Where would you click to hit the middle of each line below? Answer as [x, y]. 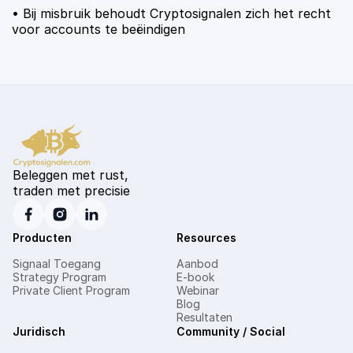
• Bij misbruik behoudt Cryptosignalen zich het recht [171, 13]
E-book [195, 277]
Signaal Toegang [57, 263]
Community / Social [231, 331]
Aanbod [197, 263]
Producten [42, 237]
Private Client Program [71, 290]
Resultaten [204, 317]
